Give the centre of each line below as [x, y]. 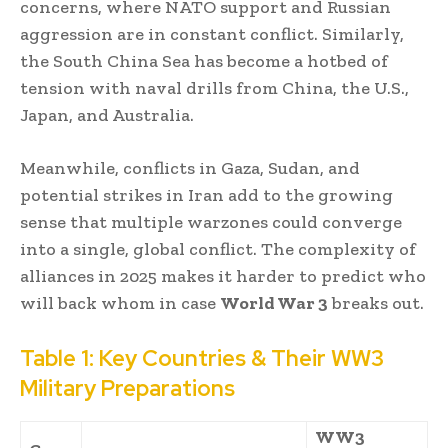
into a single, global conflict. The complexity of [218, 248]
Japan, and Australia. [107, 114]
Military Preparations [127, 388]
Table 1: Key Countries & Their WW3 [202, 358]
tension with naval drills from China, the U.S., [214, 87]
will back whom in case [120, 302]
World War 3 [274, 302]
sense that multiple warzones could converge [211, 221]
